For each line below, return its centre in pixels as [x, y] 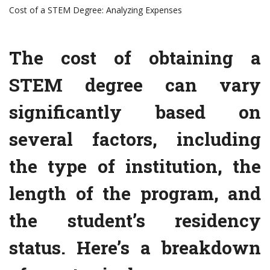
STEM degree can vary [135, 85]
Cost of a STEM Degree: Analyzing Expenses [96, 10]
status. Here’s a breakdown [135, 248]
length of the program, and [135, 193]
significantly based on [135, 112]
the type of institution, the [135, 166]
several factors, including [135, 139]
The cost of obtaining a [135, 58]
